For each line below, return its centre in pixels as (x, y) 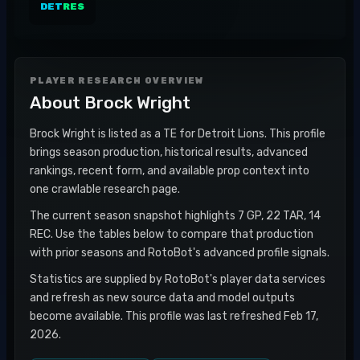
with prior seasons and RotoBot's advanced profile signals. (180, 253)
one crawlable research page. (105, 189)
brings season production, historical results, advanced (169, 152)
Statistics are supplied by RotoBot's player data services (178, 279)
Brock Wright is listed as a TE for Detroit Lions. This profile (178, 134)
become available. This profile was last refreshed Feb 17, (174, 316)
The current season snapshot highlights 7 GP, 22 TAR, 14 (175, 216)
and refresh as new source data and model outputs (162, 298)
